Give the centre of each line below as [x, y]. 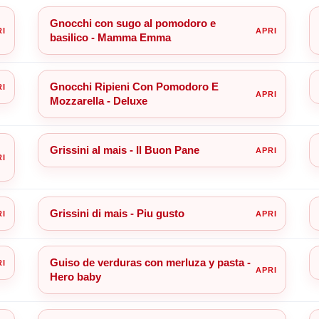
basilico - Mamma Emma [110, 37]
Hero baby [75, 276]
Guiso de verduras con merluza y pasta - [150, 262]
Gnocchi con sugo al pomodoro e [132, 23]
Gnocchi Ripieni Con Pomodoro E [134, 86]
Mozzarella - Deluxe [98, 100]
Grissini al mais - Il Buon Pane [124, 150]
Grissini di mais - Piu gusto [117, 213]
